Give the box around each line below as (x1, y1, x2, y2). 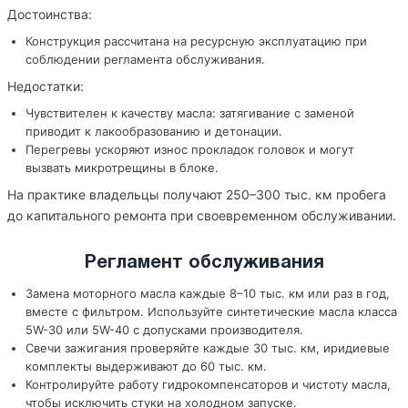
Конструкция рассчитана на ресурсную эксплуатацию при (25, 34, 367, 48)
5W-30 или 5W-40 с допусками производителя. (25, 322, 303, 337)
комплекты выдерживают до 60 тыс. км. (25, 359, 267, 373)
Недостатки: (7, 78, 84, 94)
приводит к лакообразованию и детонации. (25, 124, 282, 138)
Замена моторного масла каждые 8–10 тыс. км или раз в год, (25, 286, 390, 301)
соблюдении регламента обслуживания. (25, 52, 265, 66)
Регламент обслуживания (84, 255, 324, 271)
